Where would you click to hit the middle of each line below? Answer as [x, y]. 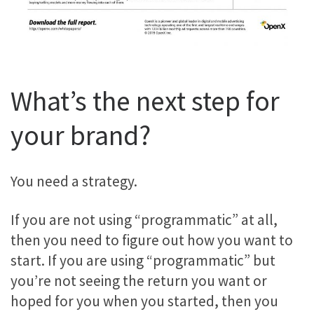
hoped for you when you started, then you [144, 301]
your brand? [81, 135]
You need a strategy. [74, 181]
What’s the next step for [145, 101]
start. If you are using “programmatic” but [143, 261]
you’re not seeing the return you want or [139, 281]
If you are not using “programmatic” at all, [144, 220]
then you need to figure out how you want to [152, 240]
